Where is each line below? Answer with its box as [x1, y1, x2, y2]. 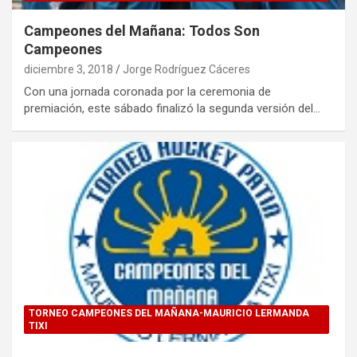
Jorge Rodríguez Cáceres [123, 63, 250, 76]
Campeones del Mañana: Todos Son [24, 22, 260, 40]
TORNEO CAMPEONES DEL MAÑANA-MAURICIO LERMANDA [29, 307, 309, 319]
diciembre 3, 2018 [24, 63, 113, 76]
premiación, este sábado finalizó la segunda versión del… [24, 101, 320, 116]
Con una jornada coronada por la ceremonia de [24, 84, 271, 100]
